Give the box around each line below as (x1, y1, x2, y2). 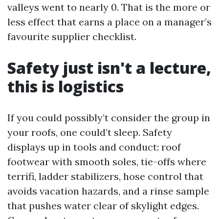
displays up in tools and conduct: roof (7, 141, 181, 153)
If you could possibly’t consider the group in (7, 111, 210, 124)
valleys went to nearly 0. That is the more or (7, 1, 210, 13)
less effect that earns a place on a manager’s (7, 16, 212, 28)
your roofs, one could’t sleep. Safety (7, 126, 172, 138)
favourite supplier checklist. (7, 30, 136, 43)
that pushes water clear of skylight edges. (7, 199, 199, 212)
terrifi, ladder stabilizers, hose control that (7, 170, 203, 182)
